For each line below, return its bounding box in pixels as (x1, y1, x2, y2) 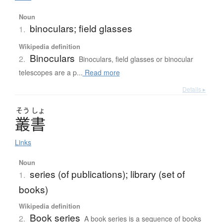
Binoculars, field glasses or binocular (78, 54, 193, 64)
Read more (82, 67, 120, 78)
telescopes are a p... (18, 67, 83, 78)
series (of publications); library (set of (29, 167, 185, 181)
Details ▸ (182, 85, 206, 94)
